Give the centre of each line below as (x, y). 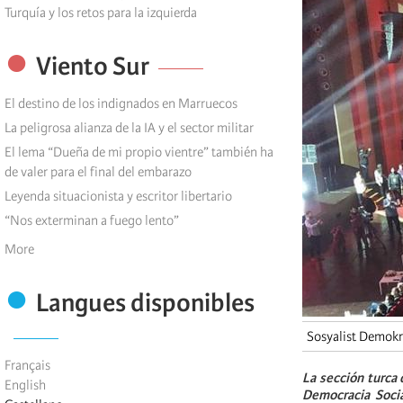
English (25, 385)
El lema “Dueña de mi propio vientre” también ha (139, 152)
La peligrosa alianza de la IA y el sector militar (129, 128)
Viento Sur (93, 67)
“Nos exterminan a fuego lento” (92, 221)
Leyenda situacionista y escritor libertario (118, 197)
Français (27, 366)
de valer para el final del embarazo (98, 172)
